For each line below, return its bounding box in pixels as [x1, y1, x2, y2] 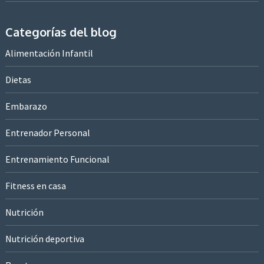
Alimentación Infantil [5, 47, 93, 59]
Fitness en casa [5, 179, 66, 192]
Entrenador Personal [5, 126, 90, 138]
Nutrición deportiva [5, 232, 84, 245]
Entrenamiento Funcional [5, 153, 110, 165]
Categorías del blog [5, 24, 117, 39]
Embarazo [5, 100, 47, 112]
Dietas [5, 73, 31, 85]
